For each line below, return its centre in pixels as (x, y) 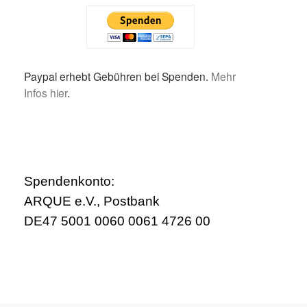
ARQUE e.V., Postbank (91, 201)
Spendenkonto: (69, 181)
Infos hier (45, 93)
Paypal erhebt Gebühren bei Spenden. (117, 76)
